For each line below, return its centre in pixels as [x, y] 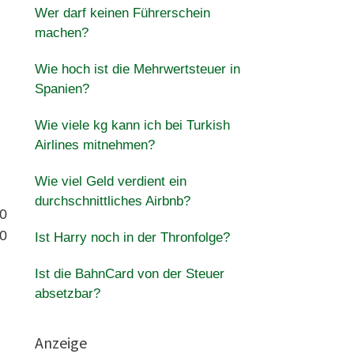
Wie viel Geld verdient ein [110, 181]
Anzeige [60, 343]
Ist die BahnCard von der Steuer [129, 274]
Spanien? [62, 89]
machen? [61, 33]
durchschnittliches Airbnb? [112, 201]
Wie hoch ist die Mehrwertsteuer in [137, 69]
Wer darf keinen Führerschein [122, 13]
